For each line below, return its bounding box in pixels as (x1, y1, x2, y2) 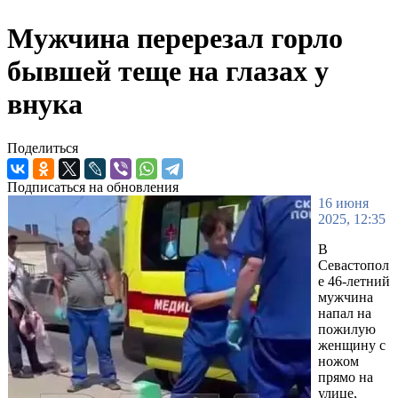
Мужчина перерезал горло (7, 22, 343, 55)
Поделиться (7, 139, 78, 155)
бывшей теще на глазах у (7, 55, 329, 88)
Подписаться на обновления (7, 179, 179, 195)
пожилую (318, 321, 376, 337)
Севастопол (318, 257, 389, 273)
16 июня (318, 195, 369, 211)
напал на (318, 305, 371, 321)
